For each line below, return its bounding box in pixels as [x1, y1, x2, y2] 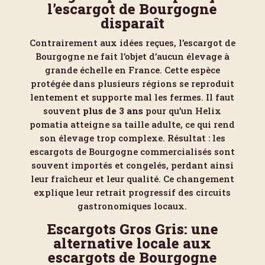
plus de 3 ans [83, 105, 144, 117]
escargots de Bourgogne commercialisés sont [30, 146, 235, 157]
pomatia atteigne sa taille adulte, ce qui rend [30, 118, 235, 130]
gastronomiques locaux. [77, 200, 188, 212]
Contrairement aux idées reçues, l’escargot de [29, 37, 235, 49]
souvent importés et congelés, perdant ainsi [31, 159, 234, 171]
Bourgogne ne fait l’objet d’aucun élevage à [35, 50, 230, 62]
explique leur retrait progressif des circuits [34, 186, 231, 198]
